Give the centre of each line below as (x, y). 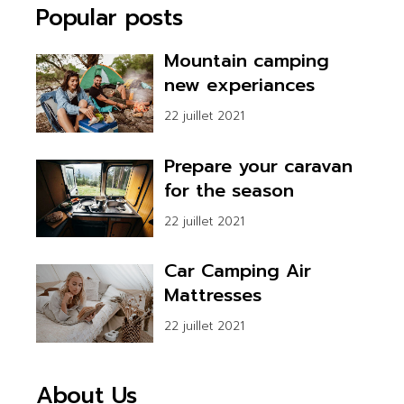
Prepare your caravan (259, 165)
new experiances (240, 84)
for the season (230, 190)
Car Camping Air (238, 271)
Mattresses (213, 295)
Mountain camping (247, 60)
